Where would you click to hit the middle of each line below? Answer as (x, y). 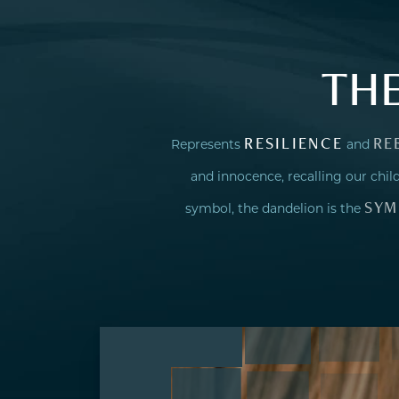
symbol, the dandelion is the (275, 209)
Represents (208, 145)
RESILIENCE (293, 143)
